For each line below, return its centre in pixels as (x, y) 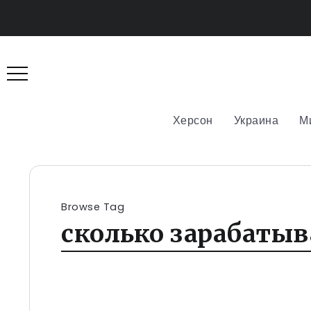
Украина (256, 120)
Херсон (193, 120)
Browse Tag (93, 207)
